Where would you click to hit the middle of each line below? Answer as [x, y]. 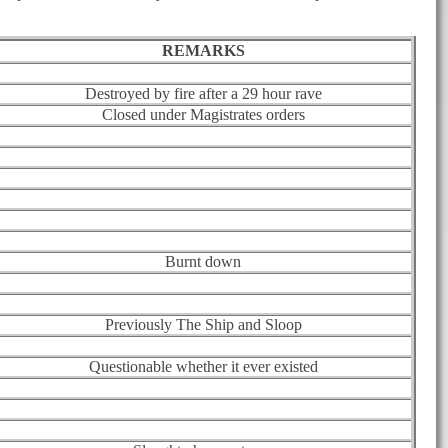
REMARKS [203, 50]
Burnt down [203, 261]
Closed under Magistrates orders [203, 114]
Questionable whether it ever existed [203, 366]
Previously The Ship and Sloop [203, 324]
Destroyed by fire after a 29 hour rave [203, 93]
